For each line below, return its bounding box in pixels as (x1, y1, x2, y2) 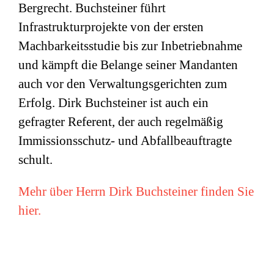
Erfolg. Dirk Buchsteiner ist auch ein (18, 95, 209, 111)
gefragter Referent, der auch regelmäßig (18, 114, 223, 130)
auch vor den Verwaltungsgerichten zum (18, 76, 227, 92)
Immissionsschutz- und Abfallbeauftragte (18, 133, 232, 149)
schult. (18, 152, 53, 168)
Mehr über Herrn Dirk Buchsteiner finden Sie (18, 184, 254, 199)
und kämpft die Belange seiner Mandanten (18, 57, 238, 73)
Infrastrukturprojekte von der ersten (18, 20, 204, 35)
